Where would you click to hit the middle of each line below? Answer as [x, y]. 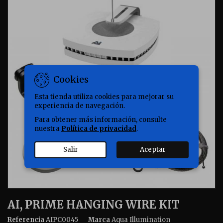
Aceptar [153, 149]
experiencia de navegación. [80, 106]
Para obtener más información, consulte [101, 119]
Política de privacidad [99, 128]
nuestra [48, 128]
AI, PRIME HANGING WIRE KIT [94, 205]
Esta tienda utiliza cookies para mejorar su [104, 97]
